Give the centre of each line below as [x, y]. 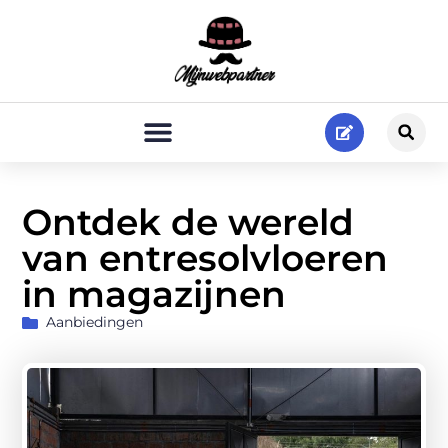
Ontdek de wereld [188, 222]
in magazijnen [154, 294]
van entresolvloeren [205, 258]
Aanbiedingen [95, 322]
